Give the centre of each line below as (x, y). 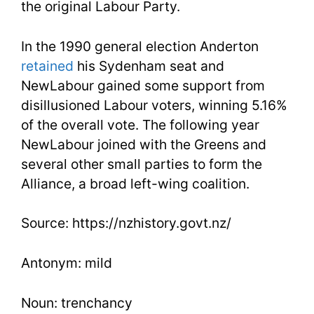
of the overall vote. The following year (140, 124)
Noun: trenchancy (77, 302)
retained (47, 66)
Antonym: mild (67, 263)
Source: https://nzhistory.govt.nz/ (126, 223)
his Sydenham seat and (149, 66)
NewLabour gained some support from (143, 85)
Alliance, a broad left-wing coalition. (135, 183)
